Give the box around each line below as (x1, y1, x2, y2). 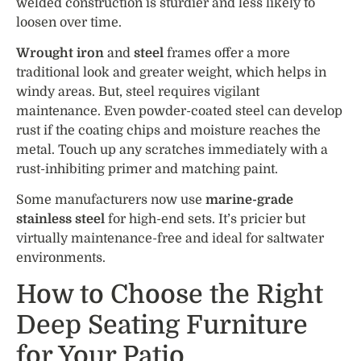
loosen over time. (16, 15, 122, 30)
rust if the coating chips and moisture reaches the (16, 122, 321, 138)
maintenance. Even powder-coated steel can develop (16, 103, 342, 118)
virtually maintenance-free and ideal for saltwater (16, 231, 324, 247)
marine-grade (205, 193, 293, 208)
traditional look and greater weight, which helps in (16, 64, 326, 80)
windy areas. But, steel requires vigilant (16, 84, 259, 99)
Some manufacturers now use (16, 193, 205, 208)
